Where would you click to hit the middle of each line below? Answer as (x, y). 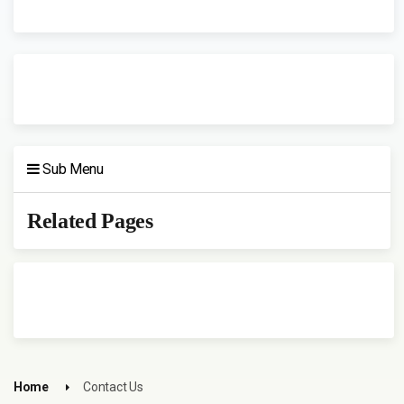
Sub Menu (71, 169)
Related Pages (90, 221)
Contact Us (113, 387)
